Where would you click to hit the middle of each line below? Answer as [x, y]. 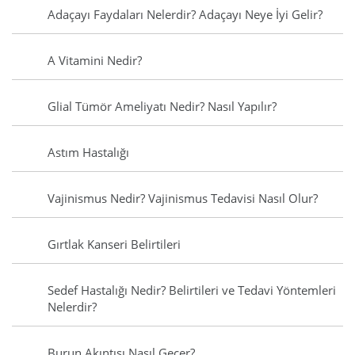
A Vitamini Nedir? [95, 61]
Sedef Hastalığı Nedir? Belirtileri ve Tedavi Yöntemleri [192, 290]
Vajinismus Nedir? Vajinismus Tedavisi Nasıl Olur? [183, 198]
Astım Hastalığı [88, 153]
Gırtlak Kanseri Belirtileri [114, 244]
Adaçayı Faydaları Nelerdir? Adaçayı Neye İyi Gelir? [185, 15]
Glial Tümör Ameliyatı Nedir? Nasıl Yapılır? [162, 107]
